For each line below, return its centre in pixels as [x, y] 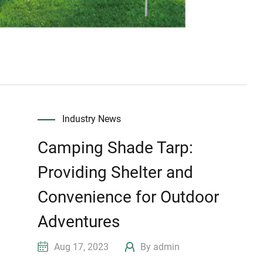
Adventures [79, 221]
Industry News [92, 119]
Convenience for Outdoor [129, 197]
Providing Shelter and [116, 172]
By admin [159, 247]
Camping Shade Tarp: [116, 147]
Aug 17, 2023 [89, 247]
